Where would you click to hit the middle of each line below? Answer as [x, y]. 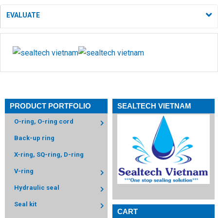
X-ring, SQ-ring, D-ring [49, 155]
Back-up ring [34, 138]
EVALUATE [23, 15]
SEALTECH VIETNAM [154, 106]
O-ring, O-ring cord [44, 122]
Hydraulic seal [37, 188]
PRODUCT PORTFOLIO [50, 106]
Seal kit [25, 204]
